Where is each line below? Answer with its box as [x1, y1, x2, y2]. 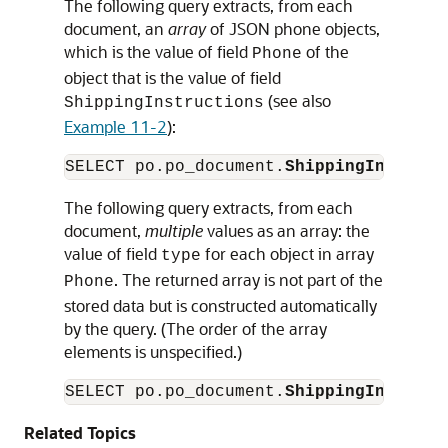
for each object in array [201, 243, 374, 264]
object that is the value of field [64, 67, 281, 88]
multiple [145, 220, 203, 241]
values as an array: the [203, 220, 370, 241]
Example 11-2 [64, 116, 167, 137]
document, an [64, 18, 168, 39]
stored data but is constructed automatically [64, 295, 377, 316]
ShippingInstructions [64, 94, 264, 112]
